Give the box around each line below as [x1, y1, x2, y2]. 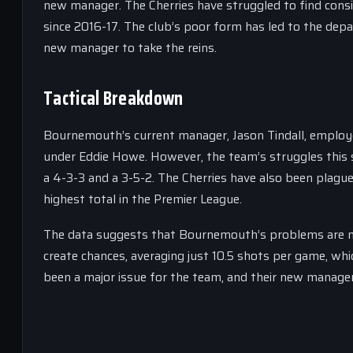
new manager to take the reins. [43, 38, 217, 58]
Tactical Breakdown [43, 84, 184, 113]
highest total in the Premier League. [43, 189, 242, 209]
